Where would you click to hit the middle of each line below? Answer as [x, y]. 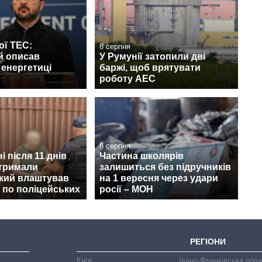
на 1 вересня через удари [159, 178]
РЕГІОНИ [208, 242]
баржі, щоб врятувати [150, 68]
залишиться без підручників [165, 167]
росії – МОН [126, 189]
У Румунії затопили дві [152, 57]
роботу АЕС [127, 79]
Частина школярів [142, 156]
